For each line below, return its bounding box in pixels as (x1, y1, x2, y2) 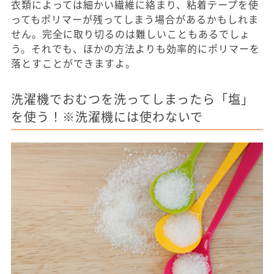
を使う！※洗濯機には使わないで (11, 107, 203, 125)
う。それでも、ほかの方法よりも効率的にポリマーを (11, 40, 260, 56)
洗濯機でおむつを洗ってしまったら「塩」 (11, 89, 254, 108)
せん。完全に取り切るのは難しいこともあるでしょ (11, 26, 250, 41)
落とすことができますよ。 (11, 55, 136, 70)
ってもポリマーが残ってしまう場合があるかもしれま (11, 11, 259, 26)
